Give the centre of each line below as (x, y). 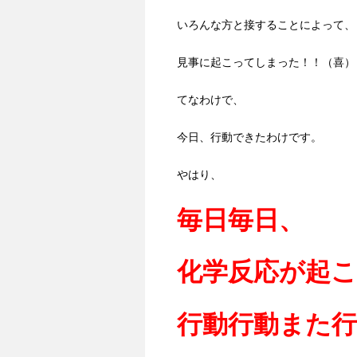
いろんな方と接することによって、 (266, 25)
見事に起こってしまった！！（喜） (266, 63)
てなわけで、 (210, 100)
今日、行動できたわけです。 (249, 137)
